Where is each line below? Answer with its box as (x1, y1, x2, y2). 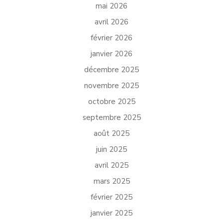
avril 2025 (95, 160, 128, 170)
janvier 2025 (91, 208, 132, 218)
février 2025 (91, 192, 132, 202)
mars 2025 (93, 176, 130, 186)
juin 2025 (96, 144, 127, 154)
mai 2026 (96, 1, 127, 11)
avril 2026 (95, 17, 128, 27)
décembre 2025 (84, 65, 139, 75)
